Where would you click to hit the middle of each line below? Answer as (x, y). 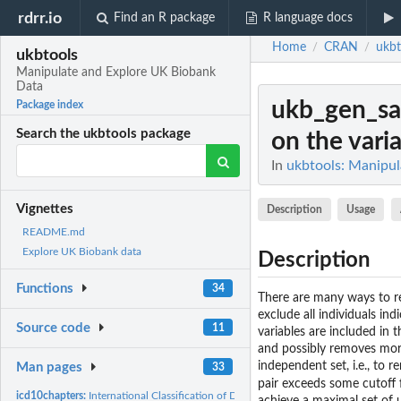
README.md (54, 232)
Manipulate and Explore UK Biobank (116, 73)
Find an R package (165, 18)
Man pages (50, 367)
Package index (50, 105)
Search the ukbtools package (104, 134)
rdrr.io (40, 18)
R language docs (307, 18)
